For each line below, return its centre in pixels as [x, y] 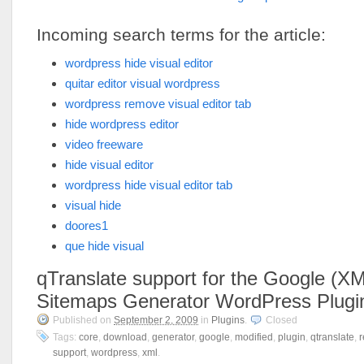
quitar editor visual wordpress [143, 83]
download [125, 337]
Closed [282, 320]
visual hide [93, 205]
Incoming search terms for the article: [181, 35]
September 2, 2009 [156, 320]
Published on [83, 320]
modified [254, 337]
